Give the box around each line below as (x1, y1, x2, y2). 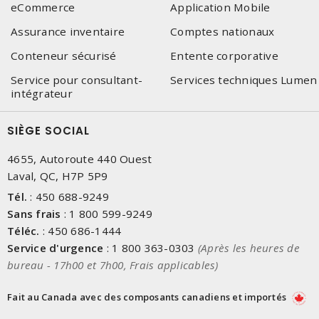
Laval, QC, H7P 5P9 (7, 169, 108, 183)
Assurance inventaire (11, 24, 125, 38)
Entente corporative (170, 48, 278, 63)
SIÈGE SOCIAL (7, 123, 90, 138)
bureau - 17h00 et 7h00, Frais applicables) (7, 258, 219, 272)
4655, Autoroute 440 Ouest (7, 152, 152, 166)
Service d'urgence (7, 241, 104, 255)
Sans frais (7, 206, 61, 221)
